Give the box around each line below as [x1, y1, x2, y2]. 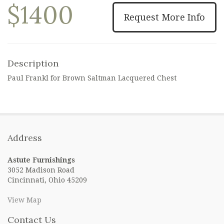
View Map [7, 195, 41, 204]
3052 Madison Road [7, 165, 74, 174]
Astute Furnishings [7, 155, 75, 164]
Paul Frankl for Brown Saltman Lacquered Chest [7, 73, 176, 82]
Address [7, 131, 42, 143]
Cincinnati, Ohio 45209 [7, 175, 87, 184]
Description [7, 57, 58, 69]
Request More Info [124, 11, 205, 22]
